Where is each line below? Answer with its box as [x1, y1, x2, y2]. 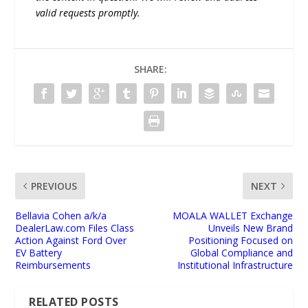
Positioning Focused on [188, 233, 293, 247]
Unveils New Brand [208, 221, 293, 234]
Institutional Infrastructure [177, 258, 293, 272]
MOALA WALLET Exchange [172, 208, 293, 222]
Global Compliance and [190, 245, 293, 259]
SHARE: [134, 62, 167, 76]
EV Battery [15, 245, 63, 259]
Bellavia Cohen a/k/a [15, 208, 107, 222]
